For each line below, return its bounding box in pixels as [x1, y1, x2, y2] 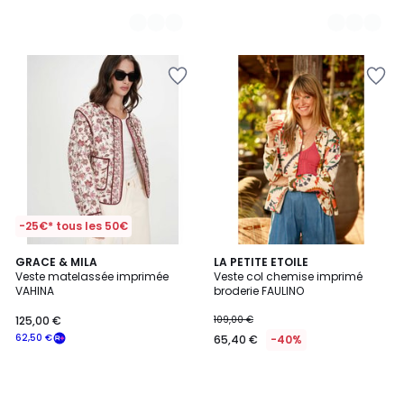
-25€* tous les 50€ [19, 218, 128, 234]
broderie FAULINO [214, 283, 304, 298]
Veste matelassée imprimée [15, 269, 169, 284]
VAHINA [15, 283, 54, 298]
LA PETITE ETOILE [214, 254, 308, 270]
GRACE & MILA [15, 254, 97, 270]
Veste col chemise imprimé [214, 269, 363, 284]
